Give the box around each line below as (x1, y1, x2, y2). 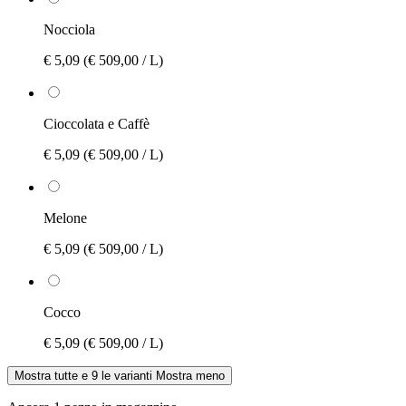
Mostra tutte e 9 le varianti (14, 368, 152, 382)
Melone (43, 209, 87, 226)
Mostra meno (156, 368, 225, 382)
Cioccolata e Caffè (43, 115, 150, 131)
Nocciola (43, 21, 95, 37)
